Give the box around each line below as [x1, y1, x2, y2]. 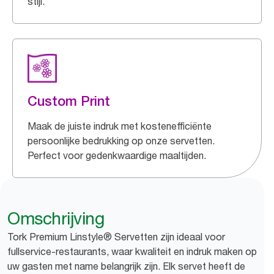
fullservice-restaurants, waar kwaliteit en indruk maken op [7, 245, 257, 257]
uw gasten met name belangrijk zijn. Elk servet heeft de [7, 260, 245, 272]
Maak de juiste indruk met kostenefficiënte [28, 120, 212, 132]
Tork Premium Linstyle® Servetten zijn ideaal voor [7, 231, 225, 243]
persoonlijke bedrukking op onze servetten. [28, 135, 215, 147]
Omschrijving [7, 208, 104, 229]
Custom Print [28, 93, 110, 109]
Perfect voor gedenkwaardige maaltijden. [28, 149, 206, 161]
